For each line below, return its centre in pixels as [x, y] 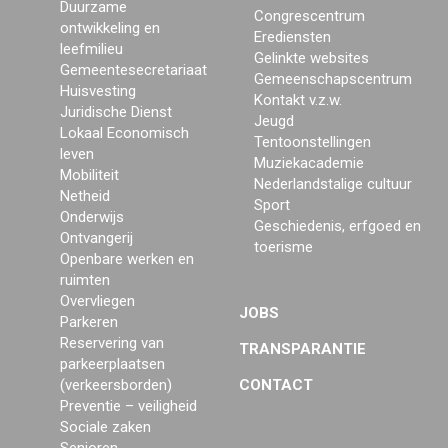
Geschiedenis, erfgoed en [337, 226]
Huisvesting [98, 91]
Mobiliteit [89, 175]
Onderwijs [92, 217]
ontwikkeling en [110, 28]
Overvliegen [97, 301]
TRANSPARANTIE [302, 349]
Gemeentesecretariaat [133, 70]
